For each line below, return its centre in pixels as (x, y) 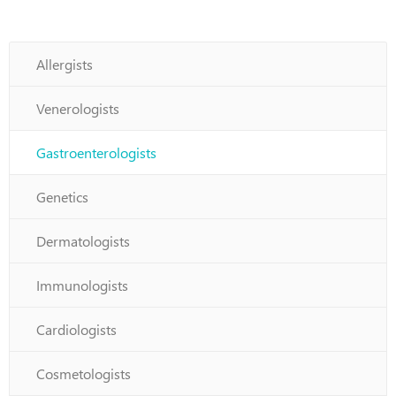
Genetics (62, 197)
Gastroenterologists (96, 152)
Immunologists (82, 285)
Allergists (65, 64)
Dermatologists (83, 241)
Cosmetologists (84, 373)
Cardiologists (76, 329)
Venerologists (78, 108)
